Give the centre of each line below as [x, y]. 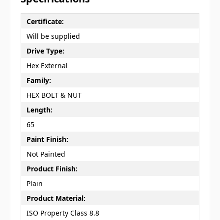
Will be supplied [53, 36]
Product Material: [56, 198]
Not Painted [46, 154]
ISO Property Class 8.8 [63, 213]
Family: [39, 80]
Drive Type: [45, 51]
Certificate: [45, 21]
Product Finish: [52, 168]
